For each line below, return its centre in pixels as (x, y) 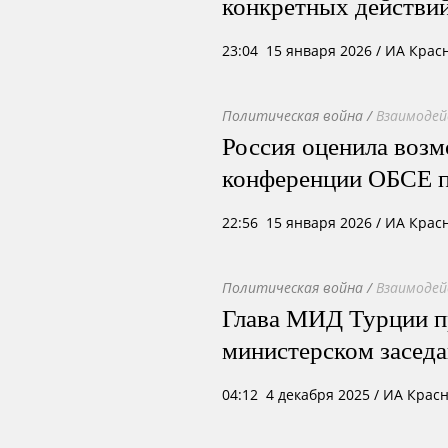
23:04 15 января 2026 (297, 50)
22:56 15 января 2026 (297, 222)
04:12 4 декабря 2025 (296, 394)
